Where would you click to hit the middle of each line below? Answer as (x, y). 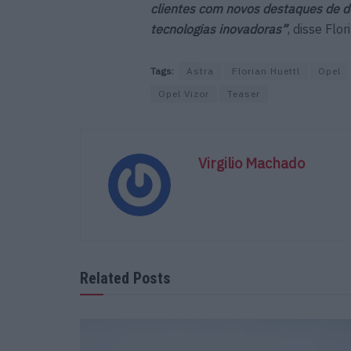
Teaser (244, 93)
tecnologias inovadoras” (219, 29)
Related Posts (125, 278)
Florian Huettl (266, 71)
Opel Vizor (184, 93)
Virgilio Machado (251, 163)
